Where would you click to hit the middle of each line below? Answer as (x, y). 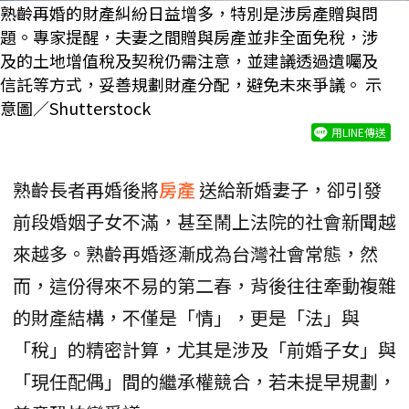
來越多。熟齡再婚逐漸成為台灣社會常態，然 (195, 253)
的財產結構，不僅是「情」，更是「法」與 (186, 317)
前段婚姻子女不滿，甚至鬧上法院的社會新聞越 (204, 221)
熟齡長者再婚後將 (86, 189)
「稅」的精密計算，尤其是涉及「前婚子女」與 (204, 349)
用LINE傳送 (359, 131)
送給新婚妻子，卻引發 (290, 189)
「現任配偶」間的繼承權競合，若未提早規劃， (204, 381)
